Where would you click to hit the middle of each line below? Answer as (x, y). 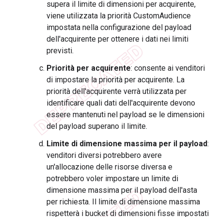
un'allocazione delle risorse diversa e (109, 167)
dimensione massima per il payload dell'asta (122, 190)
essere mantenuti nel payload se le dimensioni (125, 115)
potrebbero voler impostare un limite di (112, 179)
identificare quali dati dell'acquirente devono (121, 103)
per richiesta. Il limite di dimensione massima (123, 202)
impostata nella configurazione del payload (119, 28)
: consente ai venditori (168, 68)
